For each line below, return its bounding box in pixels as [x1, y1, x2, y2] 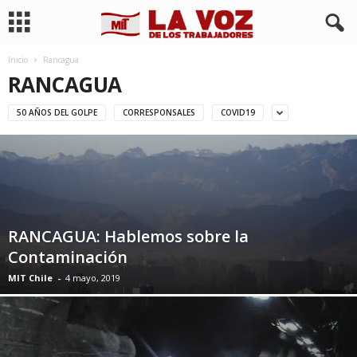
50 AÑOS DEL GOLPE [17, 106, 97, 118]
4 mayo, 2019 [65, 272, 120, 284]
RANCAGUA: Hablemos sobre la [8, 226, 249, 247]
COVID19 [221, 106, 255, 118]
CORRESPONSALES [123, 106, 195, 118]
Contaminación [8, 246, 127, 268]
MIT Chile [8, 272, 53, 284]
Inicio [8, 54, 28, 65]
